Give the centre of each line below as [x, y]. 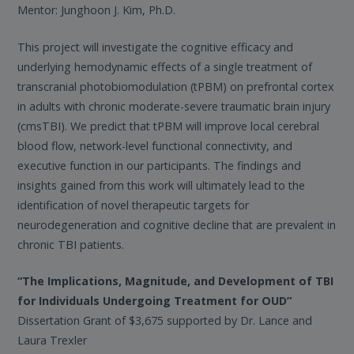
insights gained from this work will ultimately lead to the [162, 185]
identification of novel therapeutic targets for [134, 205]
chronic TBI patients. [71, 244]
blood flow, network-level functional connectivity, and [155, 145]
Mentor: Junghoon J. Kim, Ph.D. [97, 10]
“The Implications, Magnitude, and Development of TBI [176, 281]
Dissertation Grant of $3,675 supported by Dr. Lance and [165, 321]
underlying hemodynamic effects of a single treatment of [165, 66]
